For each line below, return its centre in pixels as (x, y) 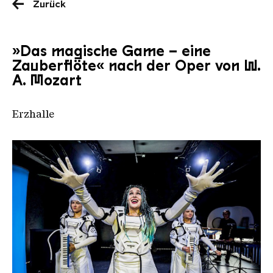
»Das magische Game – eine (112, 51)
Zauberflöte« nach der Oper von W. (136, 66)
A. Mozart (47, 80)
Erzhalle (33, 114)
